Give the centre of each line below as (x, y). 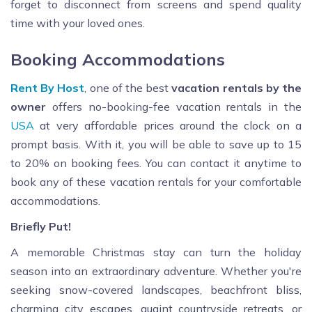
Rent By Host (48, 87)
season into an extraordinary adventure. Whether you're (156, 271)
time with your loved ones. (78, 23)
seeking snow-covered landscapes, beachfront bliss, (156, 289)
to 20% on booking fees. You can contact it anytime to (156, 163)
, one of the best (128, 87)
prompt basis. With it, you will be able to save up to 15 (156, 144)
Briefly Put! (41, 226)
